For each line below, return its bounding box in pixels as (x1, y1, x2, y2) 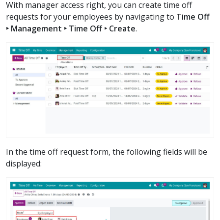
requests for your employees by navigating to (6, 11, 176, 22)
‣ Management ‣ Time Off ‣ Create (6, 23, 136, 34)
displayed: (6, 158, 42, 169)
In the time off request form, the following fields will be (6, 146, 207, 158)
